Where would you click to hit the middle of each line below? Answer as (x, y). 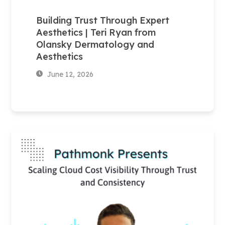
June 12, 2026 (69, 74)
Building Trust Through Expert (103, 20)
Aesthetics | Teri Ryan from (96, 32)
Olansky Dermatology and (95, 44)
